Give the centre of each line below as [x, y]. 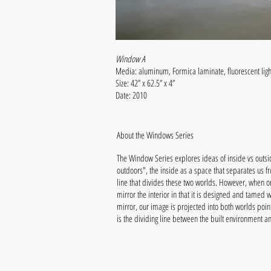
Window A [130, 59]
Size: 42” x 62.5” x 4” [146, 83]
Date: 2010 [132, 95]
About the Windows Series [155, 135]
